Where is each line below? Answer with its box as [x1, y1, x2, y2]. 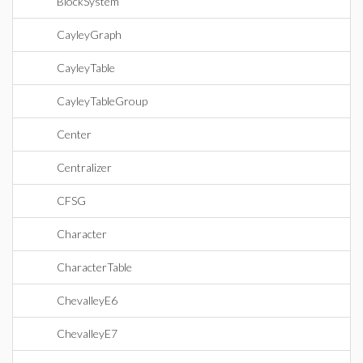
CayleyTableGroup [57, 94, 147, 108]
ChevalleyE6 [57, 293, 117, 307]
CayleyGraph [57, 28, 122, 41]
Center [57, 127, 92, 141]
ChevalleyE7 [57, 327, 117, 340]
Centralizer [57, 160, 112, 174]
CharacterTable [57, 260, 132, 274]
